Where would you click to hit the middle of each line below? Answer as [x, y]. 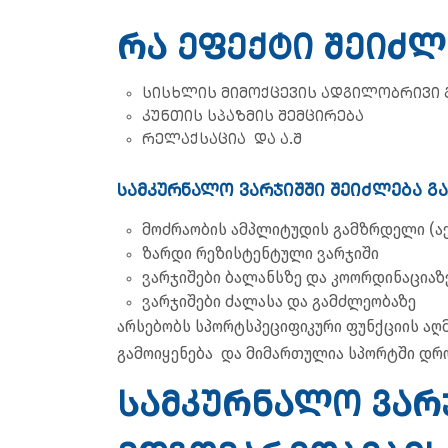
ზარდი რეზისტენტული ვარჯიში [260, 253]
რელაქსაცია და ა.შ [224, 138]
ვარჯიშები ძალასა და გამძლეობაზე [279, 301]
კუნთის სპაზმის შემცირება [255, 115]
